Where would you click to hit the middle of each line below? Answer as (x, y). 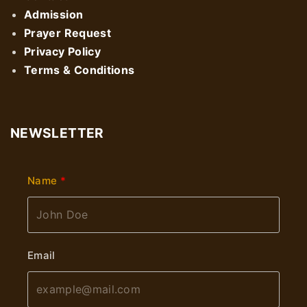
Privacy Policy (63, 51)
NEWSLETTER (57, 133)
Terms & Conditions (79, 70)
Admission (54, 14)
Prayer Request (68, 33)
